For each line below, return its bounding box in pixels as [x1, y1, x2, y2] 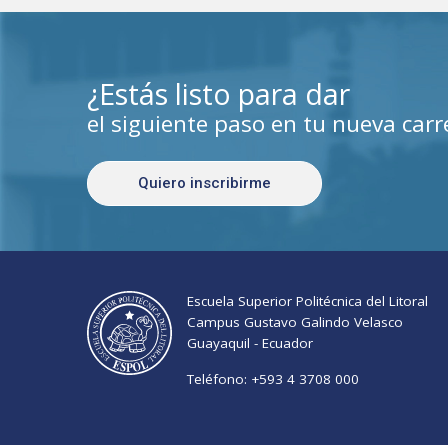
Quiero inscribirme [138, 173, 271, 192]
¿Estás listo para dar [87, 74, 350, 113]
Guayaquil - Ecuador [186, 333, 313, 352]
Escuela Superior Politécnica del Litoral [186, 291, 432, 310]
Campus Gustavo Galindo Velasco [186, 312, 403, 331]
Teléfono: [186, 369, 251, 388]
